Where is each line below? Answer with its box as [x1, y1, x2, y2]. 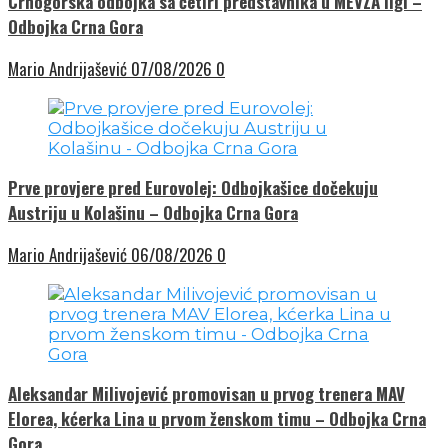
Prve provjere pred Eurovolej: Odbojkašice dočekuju [8, 174, 378, 200]
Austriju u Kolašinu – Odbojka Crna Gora [8, 199, 298, 225]
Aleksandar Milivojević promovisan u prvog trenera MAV [8, 380, 405, 406]
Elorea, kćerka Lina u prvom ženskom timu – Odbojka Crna [8, 405, 426, 431]
